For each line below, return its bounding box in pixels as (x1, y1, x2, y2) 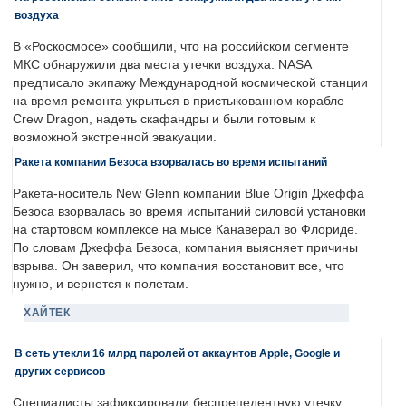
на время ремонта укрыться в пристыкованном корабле (13, 94, 344, 109)
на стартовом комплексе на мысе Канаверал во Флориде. (13, 223, 358, 237)
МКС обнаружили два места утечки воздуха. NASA (13, 58, 311, 72)
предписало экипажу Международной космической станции (13, 76, 368, 91)
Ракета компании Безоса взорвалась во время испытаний (14, 156, 327, 169)
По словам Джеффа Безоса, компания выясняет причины (13, 241, 358, 256)
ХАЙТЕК (24, 306, 70, 320)
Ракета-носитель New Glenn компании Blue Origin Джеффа (13, 187, 364, 201)
